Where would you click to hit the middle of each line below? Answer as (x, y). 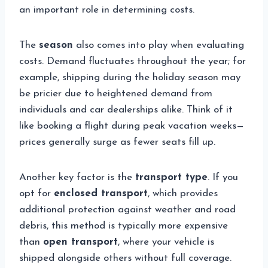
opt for (36, 194)
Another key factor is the (77, 178)
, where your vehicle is (166, 242)
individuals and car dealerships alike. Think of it (126, 110)
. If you (223, 178)
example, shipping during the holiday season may (130, 78)
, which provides (183, 194)
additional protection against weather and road (127, 210)
